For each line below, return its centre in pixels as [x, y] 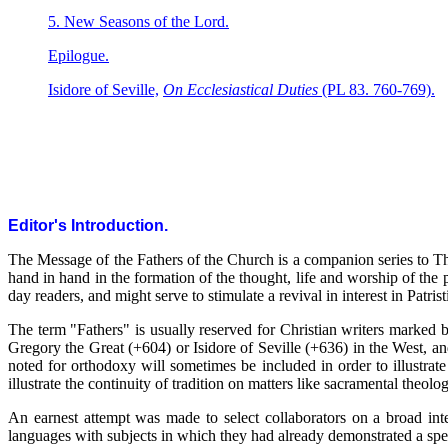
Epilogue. [78, 55]
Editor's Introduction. [88, 225]
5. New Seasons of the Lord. [138, 21]
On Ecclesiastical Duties [242, 89]
